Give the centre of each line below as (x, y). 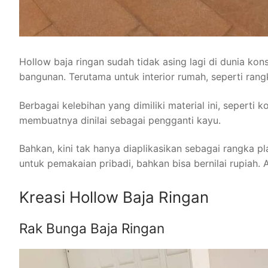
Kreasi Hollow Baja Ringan (114, 197)
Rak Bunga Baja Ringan (92, 228)
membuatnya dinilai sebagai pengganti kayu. (120, 120)
